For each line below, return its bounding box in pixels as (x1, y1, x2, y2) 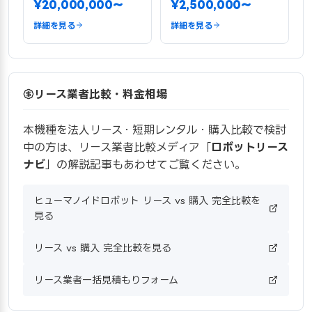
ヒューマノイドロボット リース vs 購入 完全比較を (34, 194, 260, 205)
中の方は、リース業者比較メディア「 (23, 140, 211, 153)
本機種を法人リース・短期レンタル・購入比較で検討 (23, 123, 286, 136)
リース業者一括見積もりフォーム (34, 274, 178, 285)
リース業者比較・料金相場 (34, 87, 167, 100)
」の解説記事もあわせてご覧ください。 (45, 157, 246, 171)
